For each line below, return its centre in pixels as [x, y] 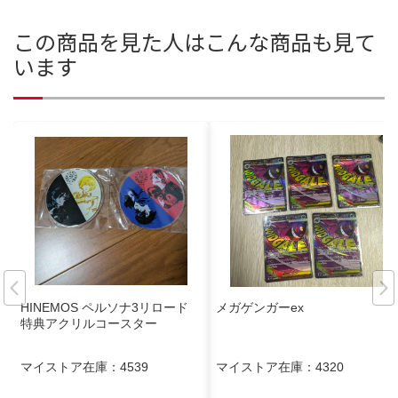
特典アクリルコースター [89, 324]
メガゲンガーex [260, 308]
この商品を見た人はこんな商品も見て [195, 42]
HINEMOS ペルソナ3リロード [111, 308]
